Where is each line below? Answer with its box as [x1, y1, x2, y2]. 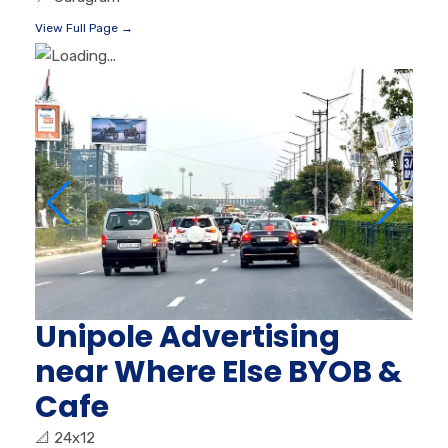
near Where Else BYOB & [35, 351, 402, 394]
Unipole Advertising [35, 316, 340, 359]
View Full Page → [35, 21, 133, 36]
